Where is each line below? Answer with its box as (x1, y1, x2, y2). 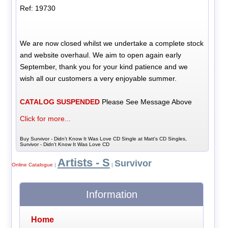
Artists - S (57, 156, 110, 169)
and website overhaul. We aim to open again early (20, 50, 182, 59)
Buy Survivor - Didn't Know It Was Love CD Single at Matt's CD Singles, (20, 135, 187, 141)
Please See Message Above (100, 97, 192, 106)
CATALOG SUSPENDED (20, 97, 100, 106)
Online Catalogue (11, 162, 53, 168)
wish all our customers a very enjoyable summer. (20, 74, 177, 82)
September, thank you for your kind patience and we (20, 62, 188, 71)
